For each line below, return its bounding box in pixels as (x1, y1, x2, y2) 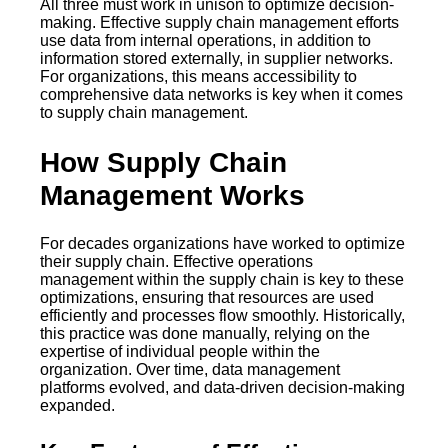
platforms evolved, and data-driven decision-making (40, 378, 405, 396)
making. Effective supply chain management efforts (40, 14, 399, 32)
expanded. (40, 396, 115, 414)
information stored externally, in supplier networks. (40, 50, 393, 68)
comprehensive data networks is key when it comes (40, 86, 403, 104)
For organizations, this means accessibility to (40, 68, 357, 86)
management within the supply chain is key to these (40, 270, 404, 288)
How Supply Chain (40, 146, 287, 178)
